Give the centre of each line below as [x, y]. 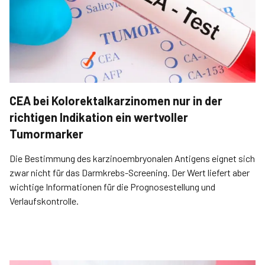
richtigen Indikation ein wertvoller [99, 117]
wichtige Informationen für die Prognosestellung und [112, 187]
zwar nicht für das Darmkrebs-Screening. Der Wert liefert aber [130, 173]
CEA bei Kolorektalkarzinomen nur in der [116, 101]
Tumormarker [46, 134]
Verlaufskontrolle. [44, 201]
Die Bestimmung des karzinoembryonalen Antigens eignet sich [132, 159]
